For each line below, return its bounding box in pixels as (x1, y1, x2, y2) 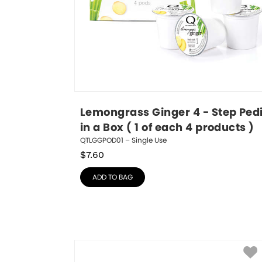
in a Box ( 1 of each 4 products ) (80, 122, 254, 133)
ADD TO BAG (92, 173, 133, 181)
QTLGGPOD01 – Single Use (80, 136, 167, 144)
